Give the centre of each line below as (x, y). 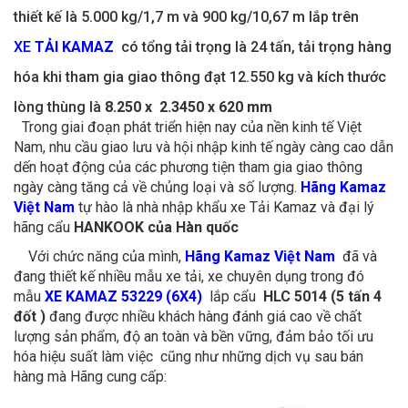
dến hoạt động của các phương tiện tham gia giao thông (188, 167)
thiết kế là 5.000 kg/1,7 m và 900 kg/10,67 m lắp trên (186, 16)
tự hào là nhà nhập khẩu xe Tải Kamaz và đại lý (224, 207)
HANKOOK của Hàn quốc (156, 227)
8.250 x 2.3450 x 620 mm (189, 107)
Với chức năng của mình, (99, 256)
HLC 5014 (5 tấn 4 (321, 296)
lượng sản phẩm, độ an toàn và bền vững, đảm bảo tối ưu (194, 336)
